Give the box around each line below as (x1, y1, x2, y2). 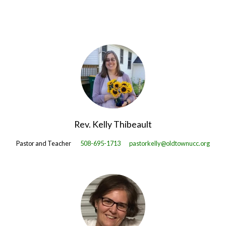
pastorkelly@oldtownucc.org (129, 139, 210, 148)
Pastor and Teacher (16, 139, 71, 148)
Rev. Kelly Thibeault (74, 119, 152, 130)
